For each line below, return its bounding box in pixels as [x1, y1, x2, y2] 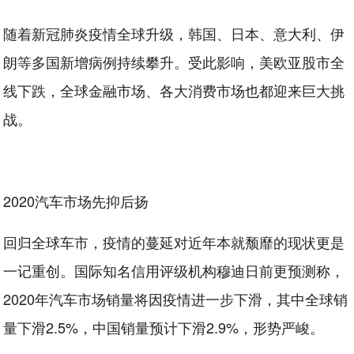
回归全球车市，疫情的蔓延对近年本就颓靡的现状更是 [3, 232, 345, 252]
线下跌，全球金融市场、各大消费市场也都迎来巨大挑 [3, 80, 345, 100]
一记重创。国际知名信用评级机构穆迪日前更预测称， [3, 260, 345, 281]
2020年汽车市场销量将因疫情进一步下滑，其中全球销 [3, 288, 348, 309]
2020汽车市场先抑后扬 [3, 190, 149, 211]
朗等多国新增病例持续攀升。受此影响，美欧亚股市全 [3, 51, 345, 72]
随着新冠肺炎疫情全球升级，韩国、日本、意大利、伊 [3, 23, 345, 43]
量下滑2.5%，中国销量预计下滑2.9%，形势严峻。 [3, 317, 325, 337]
